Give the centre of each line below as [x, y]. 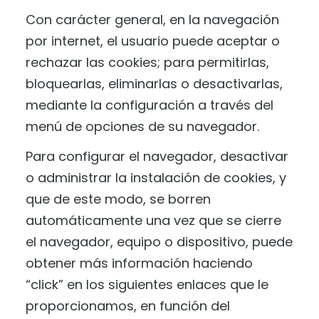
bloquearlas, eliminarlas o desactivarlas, [154, 83]
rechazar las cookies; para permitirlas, [147, 62]
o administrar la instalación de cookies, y [156, 178]
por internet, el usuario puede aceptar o [153, 41]
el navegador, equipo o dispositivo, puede [159, 242]
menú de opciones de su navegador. [142, 126]
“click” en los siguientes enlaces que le [147, 285]
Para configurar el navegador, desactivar [157, 157]
